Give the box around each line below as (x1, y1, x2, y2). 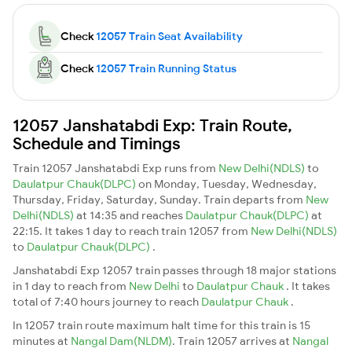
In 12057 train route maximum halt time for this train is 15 (13, 317, 310, 332)
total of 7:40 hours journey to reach (13, 294, 201, 309)
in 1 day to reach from (13, 278, 129, 293)
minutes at (13, 333, 71, 348)
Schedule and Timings (13, 132, 181, 153)
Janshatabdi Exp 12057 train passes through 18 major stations (13, 262, 336, 277)
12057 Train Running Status (96, 60, 236, 75)
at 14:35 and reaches (76, 207, 185, 222)
